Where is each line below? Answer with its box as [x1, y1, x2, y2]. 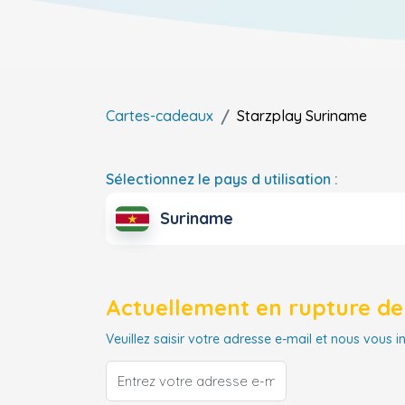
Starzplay [237, 107, 302, 125]
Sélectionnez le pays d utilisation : [106, 170, 338, 188]
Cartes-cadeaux [106, 107, 213, 125]
